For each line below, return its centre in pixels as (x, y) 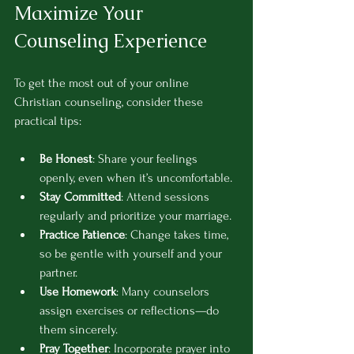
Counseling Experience (111, 41)
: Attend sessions (167, 197)
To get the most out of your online (103, 83)
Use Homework (78, 292)
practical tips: (48, 121)
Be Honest (66, 159)
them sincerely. (79, 330)
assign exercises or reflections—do (131, 311)
